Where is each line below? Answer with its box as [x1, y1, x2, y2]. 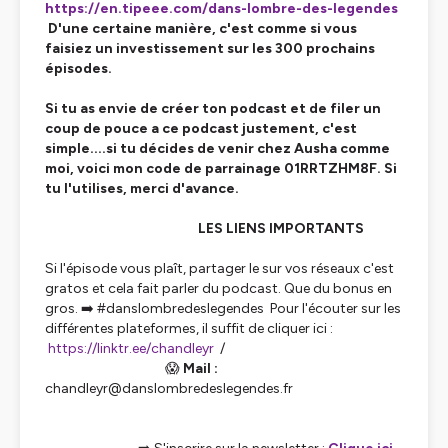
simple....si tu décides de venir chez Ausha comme [45, 140, 390, 157]
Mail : [183, 360, 218, 377]
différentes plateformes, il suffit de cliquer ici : [45, 320, 333, 337]
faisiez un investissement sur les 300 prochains [45, 40, 375, 57]
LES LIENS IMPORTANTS [45, 220, 364, 237]
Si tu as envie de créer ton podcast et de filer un [45, 100, 381, 117]
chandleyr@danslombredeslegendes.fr [45, 380, 299, 397]
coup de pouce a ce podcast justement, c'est [45, 120, 357, 137]
